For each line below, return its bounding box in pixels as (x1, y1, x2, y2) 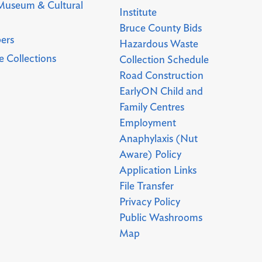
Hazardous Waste (119, 39, 199, 50)
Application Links (119, 165, 197, 176)
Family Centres (119, 102, 185, 113)
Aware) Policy (119, 149, 182, 160)
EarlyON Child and (119, 86, 204, 97)
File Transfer (119, 181, 174, 192)
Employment (119, 118, 177, 129)
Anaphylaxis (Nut (119, 133, 198, 144)
